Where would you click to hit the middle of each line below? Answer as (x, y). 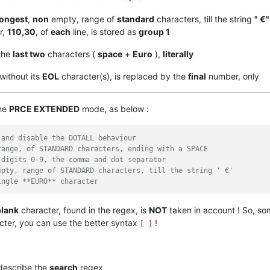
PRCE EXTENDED (44, 109)
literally (178, 54)
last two (29, 54)
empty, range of (83, 19)
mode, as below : (114, 109)
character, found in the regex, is (84, 210)
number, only (233, 77)
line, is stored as (105, 32)
